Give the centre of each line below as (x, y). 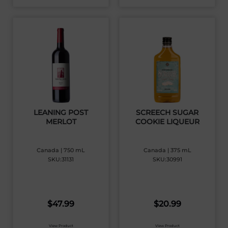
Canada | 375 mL (167, 150)
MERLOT (61, 121)
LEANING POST (61, 112)
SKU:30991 (167, 159)
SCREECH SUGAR (167, 112)
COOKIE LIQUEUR (167, 121)
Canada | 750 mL (61, 150)
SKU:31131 (61, 159)
